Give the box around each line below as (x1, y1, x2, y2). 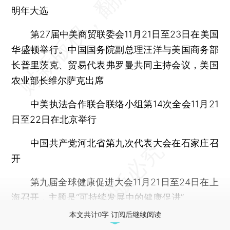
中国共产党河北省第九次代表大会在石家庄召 (11, 137, 219, 148)
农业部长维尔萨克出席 (11, 74, 104, 86)
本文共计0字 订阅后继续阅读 (69, 210, 161, 219)
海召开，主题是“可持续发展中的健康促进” (11, 191, 184, 203)
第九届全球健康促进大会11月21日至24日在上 (11, 176, 219, 187)
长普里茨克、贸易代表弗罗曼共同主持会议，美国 (11, 59, 219, 70)
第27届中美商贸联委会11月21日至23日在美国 (11, 28, 219, 40)
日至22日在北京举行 (11, 113, 97, 125)
